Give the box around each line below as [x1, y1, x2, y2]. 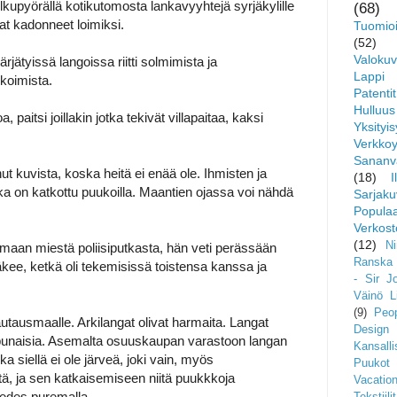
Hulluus [354, 102, 395, 117]
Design [354, 323, 389, 336]
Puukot [354, 356, 390, 370]
